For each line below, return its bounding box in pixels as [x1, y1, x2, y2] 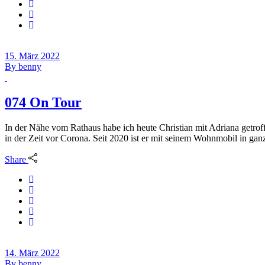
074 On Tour [5, 94, 82, 110]
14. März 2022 [5, 248, 60, 258]
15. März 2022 [5, 51, 60, 62]
